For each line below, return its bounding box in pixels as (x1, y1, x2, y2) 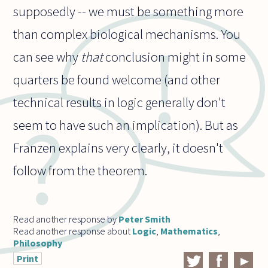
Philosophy (13, 236, 63, 249)
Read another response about (13, 224, 133, 237)
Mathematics (160, 224, 218, 237)
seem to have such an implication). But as (13, 116, 239, 133)
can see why (13, 48, 81, 65)
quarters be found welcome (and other (13, 71, 221, 88)
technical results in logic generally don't (13, 93, 226, 111)
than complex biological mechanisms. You (13, 25, 241, 42)
